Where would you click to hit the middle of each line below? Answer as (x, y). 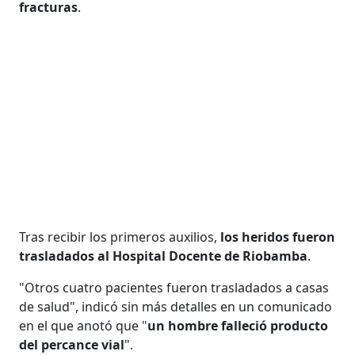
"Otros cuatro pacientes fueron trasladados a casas (174, 287)
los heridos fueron (277, 237)
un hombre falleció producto (238, 325)
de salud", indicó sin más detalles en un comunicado (176, 306)
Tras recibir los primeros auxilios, (118, 237)
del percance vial (72, 344)
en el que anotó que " (84, 325)
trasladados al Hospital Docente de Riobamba (164, 256)
